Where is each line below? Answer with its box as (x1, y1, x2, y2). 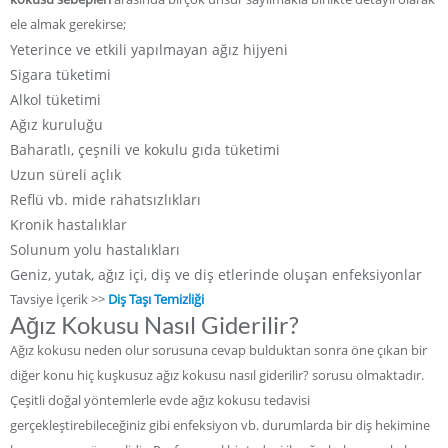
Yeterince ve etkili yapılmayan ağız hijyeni (10, 39, 288, 59)
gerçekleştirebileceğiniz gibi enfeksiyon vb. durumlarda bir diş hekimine (10, 415, 430, 434)
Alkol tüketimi (10, 89, 101, 109)
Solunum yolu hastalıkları (10, 239, 180, 259)
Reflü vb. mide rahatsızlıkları (10, 189, 201, 209)
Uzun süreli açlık (10, 164, 121, 184)
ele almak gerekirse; (10, 14, 126, 33)
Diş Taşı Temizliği (108, 289, 204, 308)
